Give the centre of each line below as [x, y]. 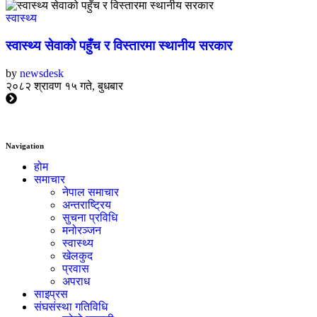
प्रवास [76, 268]
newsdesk [42, 73]
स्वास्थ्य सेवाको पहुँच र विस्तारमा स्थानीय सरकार [119, 46]
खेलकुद [77, 255]
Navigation [25, 145]
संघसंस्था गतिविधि [71, 306]
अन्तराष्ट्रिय [87, 204]
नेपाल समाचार [91, 192]
